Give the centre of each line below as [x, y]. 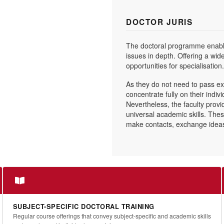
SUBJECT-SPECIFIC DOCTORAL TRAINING [83, 207]
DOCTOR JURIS [159, 22]
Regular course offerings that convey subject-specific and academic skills [112, 216]
